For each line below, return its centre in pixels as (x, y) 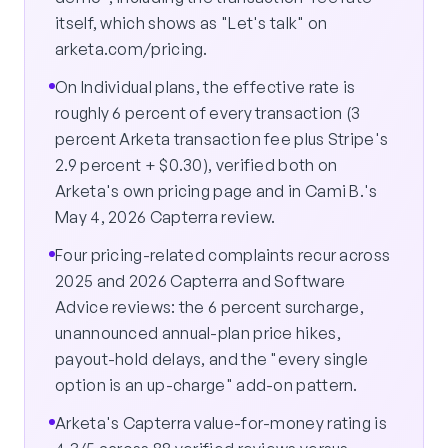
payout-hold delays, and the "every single (212, 359)
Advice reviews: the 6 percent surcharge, (209, 307)
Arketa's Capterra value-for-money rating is (221, 423)
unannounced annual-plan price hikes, (198, 333)
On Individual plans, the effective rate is (205, 87)
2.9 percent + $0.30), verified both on (196, 165)
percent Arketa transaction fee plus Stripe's (222, 139)
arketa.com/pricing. (131, 49)
